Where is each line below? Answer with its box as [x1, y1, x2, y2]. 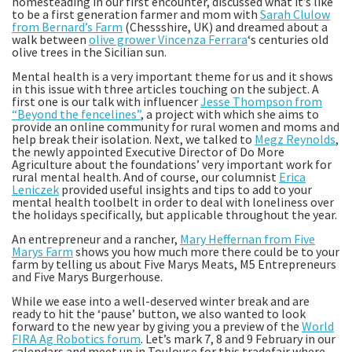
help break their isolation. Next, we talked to [12, 131, 255, 148]
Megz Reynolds [255, 131, 335, 148]
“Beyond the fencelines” [12, 106, 141, 123]
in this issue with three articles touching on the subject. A [12, 81, 319, 97]
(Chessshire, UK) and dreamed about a [123, 19, 328, 35]
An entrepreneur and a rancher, [12, 231, 180, 247]
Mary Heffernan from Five [180, 231, 315, 247]
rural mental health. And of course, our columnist [12, 169, 279, 185]
